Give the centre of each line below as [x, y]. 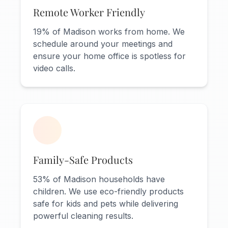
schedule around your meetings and [103, 44]
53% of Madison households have [99, 179]
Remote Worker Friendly [89, 12]
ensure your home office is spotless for [109, 56]
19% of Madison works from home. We [109, 32]
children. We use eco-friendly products [108, 192]
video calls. [54, 68]
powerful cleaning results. [83, 216]
